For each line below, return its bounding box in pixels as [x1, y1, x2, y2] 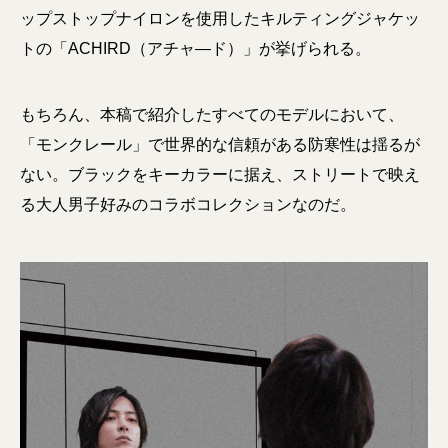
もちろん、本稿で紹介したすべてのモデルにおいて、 [20, 105, 404, 123]
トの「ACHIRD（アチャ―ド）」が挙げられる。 [20, 39, 371, 57]
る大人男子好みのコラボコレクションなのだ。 [20, 195, 356, 213]
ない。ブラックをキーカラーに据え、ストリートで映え [20, 165, 420, 183]
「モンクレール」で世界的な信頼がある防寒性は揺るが [20, 135, 420, 153]
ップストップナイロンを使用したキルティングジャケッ [20, 9, 420, 27]
